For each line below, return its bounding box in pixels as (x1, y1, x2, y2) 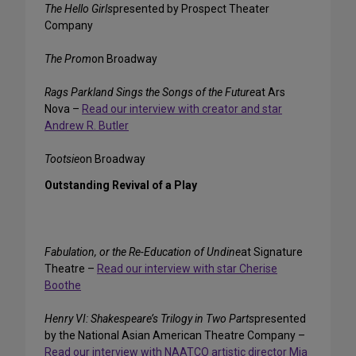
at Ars (255, 86, 285, 99)
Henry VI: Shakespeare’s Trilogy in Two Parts (44, 312, 254, 326)
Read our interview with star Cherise (97, 262, 277, 276)
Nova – (44, 103, 82, 116)
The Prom (44, 52, 91, 66)
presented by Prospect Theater (113, 2, 269, 16)
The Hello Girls (44, 2, 113, 16)
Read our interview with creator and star (82, 103, 282, 116)
